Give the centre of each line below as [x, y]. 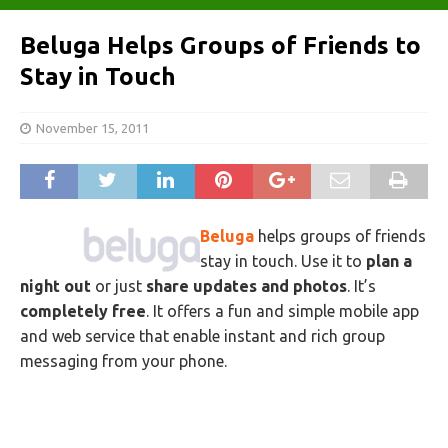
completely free [83, 311]
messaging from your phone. [123, 361]
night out [55, 286]
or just [118, 286]
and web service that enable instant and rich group [202, 336]
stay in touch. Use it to [283, 261]
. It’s [361, 286]
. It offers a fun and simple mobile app [282, 311]
